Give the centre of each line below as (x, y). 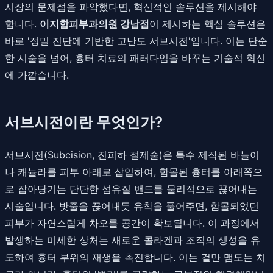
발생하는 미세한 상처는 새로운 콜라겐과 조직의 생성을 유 (133, 240)
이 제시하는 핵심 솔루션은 (207, 23)
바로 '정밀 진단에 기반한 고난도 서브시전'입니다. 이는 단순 (136, 41)
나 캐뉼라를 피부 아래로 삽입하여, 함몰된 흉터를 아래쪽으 (134, 172)
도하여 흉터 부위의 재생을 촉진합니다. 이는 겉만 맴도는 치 (135, 257)
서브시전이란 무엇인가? (84, 122)
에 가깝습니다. (37, 75)
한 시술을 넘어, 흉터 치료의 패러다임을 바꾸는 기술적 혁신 (135, 58)
